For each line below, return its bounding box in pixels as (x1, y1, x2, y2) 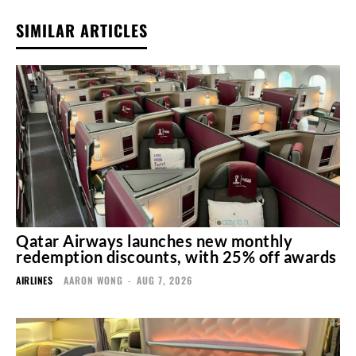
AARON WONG (64, 273, 123, 287)
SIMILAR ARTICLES (16, 17, 148, 42)
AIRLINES (16, 273, 52, 287)
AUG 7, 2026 (137, 273, 192, 287)
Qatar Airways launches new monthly (16, 230, 292, 250)
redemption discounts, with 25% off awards (16, 246, 337, 266)
